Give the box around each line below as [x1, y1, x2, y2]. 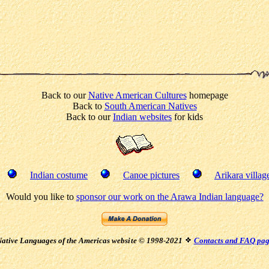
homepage [186, 89, 228, 100]
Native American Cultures [88, 89, 187, 100]
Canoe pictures [123, 169, 180, 180]
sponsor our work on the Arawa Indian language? [76, 191, 264, 202]
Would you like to [5, 191, 76, 202]
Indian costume [30, 169, 88, 180]
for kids [172, 111, 203, 122]
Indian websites [113, 111, 172, 122]
